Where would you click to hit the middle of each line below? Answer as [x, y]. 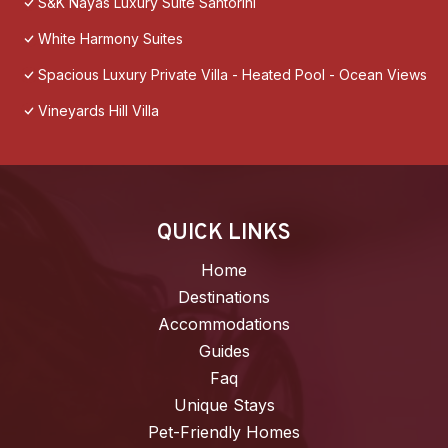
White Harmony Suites [110, 39]
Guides [224, 351]
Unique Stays [224, 405]
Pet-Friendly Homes [224, 432]
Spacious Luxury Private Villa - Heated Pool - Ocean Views [232, 75]
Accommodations [224, 324]
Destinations [224, 297]
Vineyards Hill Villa [98, 111]
